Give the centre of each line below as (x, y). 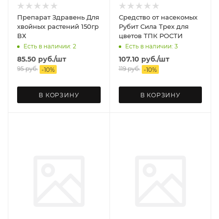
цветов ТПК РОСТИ (163, 36)
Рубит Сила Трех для (147, 27)
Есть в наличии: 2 (50, 46)
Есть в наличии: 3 (151, 46)
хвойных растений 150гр (58, 27)
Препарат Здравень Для (58, 17)
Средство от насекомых (158, 17)
